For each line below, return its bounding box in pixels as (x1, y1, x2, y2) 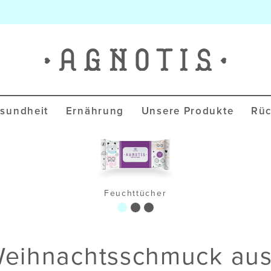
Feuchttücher (103, 188, 167, 199)
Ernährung (65, 104, 125, 117)
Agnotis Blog (44, 36, 85, 59)
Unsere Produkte (141, 104, 234, 117)
